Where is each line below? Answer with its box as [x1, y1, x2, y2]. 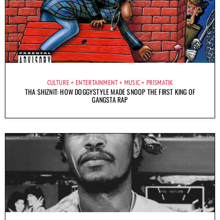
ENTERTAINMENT [75, 78, 118, 87]
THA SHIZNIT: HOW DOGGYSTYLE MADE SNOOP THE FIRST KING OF [25, 86, 195, 97]
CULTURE [47, 78, 70, 87]
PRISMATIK [146, 78, 173, 87]
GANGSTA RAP [92, 94, 128, 105]
